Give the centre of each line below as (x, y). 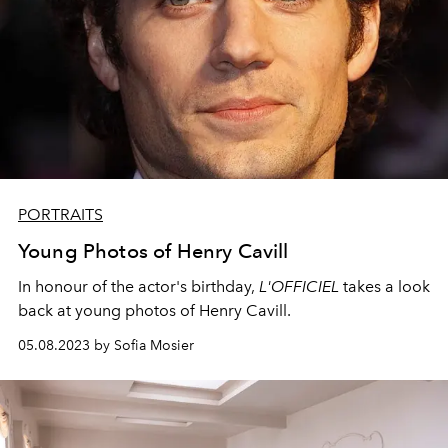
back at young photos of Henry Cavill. (156, 310)
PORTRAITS (60, 214)
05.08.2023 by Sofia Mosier (106, 345)
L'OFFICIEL (299, 286)
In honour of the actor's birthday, (138, 286)
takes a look (384, 286)
